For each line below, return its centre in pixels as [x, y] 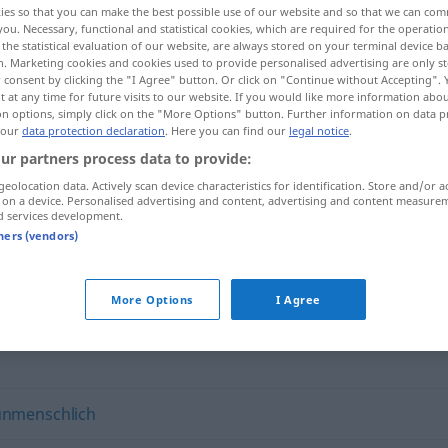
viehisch [181, 221]
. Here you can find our [227, 130]
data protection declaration [93, 130]
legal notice [319, 130]
